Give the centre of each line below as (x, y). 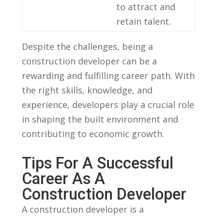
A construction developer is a (83, 209)
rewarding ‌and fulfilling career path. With (108, 75)
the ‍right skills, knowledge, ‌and (87, 90)
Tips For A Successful (97, 163)
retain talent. (143, 21)
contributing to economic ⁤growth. (93, 133)
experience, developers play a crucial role (108, 104)
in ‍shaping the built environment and (100, 119)
